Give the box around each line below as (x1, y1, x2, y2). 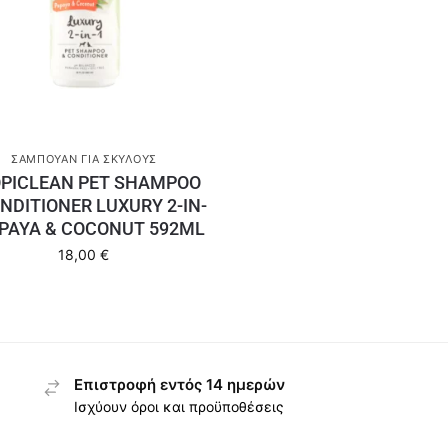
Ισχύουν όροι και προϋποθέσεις (74, 398, 285, 416)
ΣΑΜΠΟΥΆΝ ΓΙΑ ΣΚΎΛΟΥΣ (10, 151, 157, 166)
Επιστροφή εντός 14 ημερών (74, 374, 286, 394)
